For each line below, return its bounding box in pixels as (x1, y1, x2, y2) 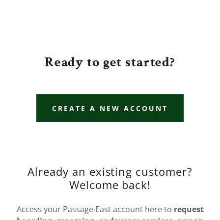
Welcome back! (69, 177, 151, 192)
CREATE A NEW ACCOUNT (52, 103, 168, 113)
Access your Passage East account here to (16, 204, 174, 215)
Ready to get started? (44, 53, 176, 72)
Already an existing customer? (27, 164, 193, 179)
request (173, 204, 204, 215)
